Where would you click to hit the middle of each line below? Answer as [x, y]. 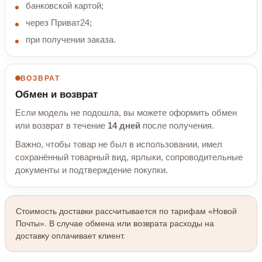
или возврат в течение [61, 125]
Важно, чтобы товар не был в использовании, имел [119, 144]
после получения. [177, 125]
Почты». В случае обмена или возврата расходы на [115, 223]
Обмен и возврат [56, 94]
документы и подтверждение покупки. [92, 170]
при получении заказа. [71, 39]
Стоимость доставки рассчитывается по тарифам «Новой [126, 211]
